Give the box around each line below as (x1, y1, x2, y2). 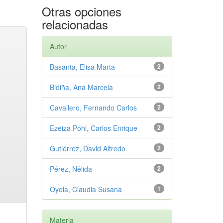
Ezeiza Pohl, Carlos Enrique (49, 123, 137, 133)
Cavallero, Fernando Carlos (49, 103, 137, 112)
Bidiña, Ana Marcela (49, 82, 113, 92)
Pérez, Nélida (49, 164, 92, 174)
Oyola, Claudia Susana (49, 184, 122, 194)
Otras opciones (41, 2, 121, 20)
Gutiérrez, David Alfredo (49, 143, 125, 153)
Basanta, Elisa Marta (49, 62, 115, 72)
